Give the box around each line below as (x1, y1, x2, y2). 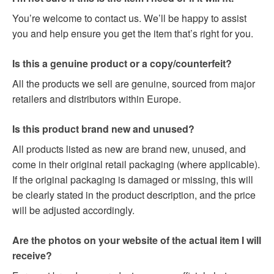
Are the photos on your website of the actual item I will (12, 233, 261, 248)
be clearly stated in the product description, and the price (12, 188, 256, 202)
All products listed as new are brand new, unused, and (12, 142, 246, 157)
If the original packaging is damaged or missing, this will (12, 172, 253, 187)
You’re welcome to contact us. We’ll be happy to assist (12, 11, 246, 26)
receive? (12, 248, 52, 263)
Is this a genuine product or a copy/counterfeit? (12, 56, 232, 71)
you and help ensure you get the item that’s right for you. (12, 26, 253, 41)
